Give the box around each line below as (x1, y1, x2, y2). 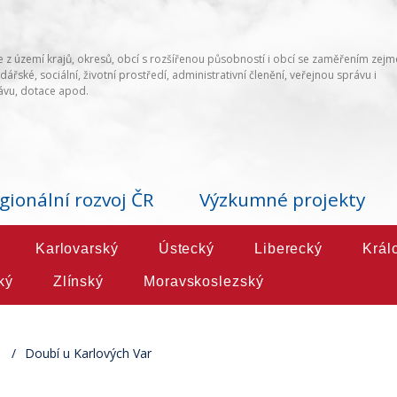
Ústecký (158, 241, 214, 257)
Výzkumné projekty (199, 187, 365, 213)
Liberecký (253, 241, 323, 257)
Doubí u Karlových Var (25, 345, 152, 362)
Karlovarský (35, 241, 119, 257)
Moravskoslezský (144, 274, 264, 290)
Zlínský (52, 274, 105, 290)
